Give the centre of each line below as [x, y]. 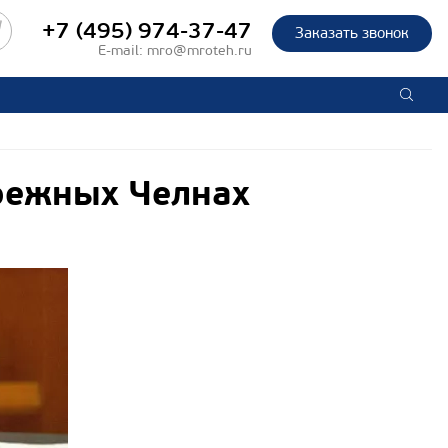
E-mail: [122, 50]
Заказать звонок [352, 33]
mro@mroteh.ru [199, 50]
